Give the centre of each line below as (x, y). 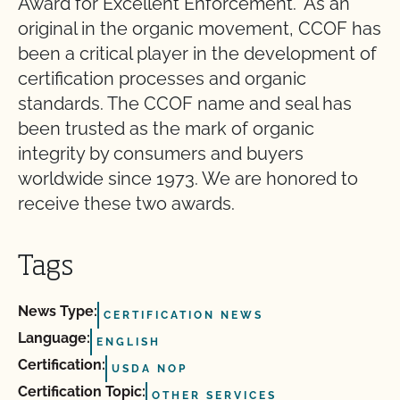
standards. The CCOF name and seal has (185, 104)
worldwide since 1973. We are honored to (188, 179)
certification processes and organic (162, 79)
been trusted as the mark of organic (166, 129)
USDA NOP (150, 369)
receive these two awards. (129, 204)
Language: (54, 338)
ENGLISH (129, 342)
